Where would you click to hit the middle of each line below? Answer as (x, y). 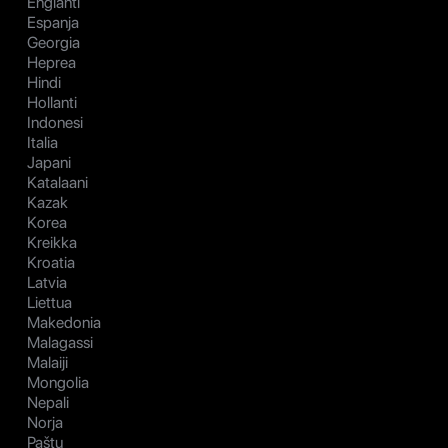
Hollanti (52, 103)
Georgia (53, 43)
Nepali (48, 403)
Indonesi (55, 123)
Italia (42, 143)
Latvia (47, 283)
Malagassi (60, 343)
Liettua (49, 303)
